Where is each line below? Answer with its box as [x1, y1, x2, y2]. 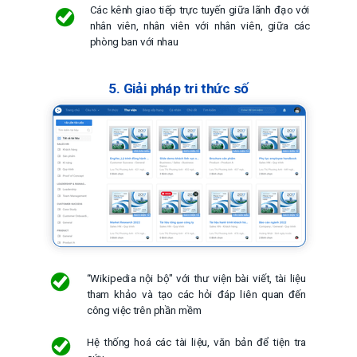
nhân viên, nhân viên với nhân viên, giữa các [90, 19, 310, 33]
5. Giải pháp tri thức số [101, 80, 256, 96]
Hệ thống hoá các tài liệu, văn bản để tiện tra [87, 335, 306, 349]
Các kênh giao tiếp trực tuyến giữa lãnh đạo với [90, 4, 310, 17]
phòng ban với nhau [90, 35, 178, 49]
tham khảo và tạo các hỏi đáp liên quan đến [87, 288, 306, 301]
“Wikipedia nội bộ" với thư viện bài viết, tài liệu [87, 272, 306, 285]
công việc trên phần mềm [87, 304, 202, 317]
